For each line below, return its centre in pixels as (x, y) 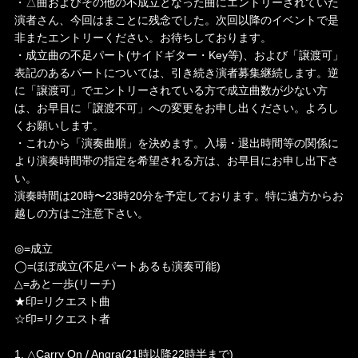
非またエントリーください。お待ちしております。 (143, 38)
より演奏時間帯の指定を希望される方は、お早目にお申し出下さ (176, 161)
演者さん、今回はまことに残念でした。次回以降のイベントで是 (176, 20)
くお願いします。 (59, 126)
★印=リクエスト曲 (62, 302)
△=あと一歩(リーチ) (65, 284)
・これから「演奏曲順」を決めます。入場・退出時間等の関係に (176, 143)
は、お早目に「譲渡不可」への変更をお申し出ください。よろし (176, 108)
